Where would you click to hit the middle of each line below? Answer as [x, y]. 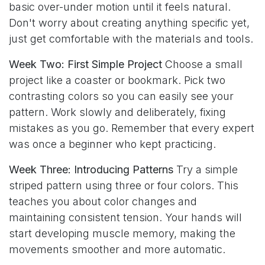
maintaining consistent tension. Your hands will [125, 218]
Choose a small [202, 64]
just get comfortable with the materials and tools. [131, 39]
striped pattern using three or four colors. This [124, 186]
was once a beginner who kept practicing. [112, 144]
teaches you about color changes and [103, 202]
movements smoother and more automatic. [117, 250]
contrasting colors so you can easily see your [121, 96]
